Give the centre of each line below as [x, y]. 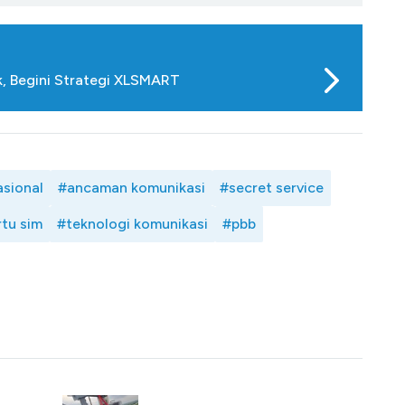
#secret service [272, 188]
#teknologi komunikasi [132, 224]
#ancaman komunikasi [132, 188]
